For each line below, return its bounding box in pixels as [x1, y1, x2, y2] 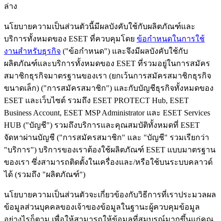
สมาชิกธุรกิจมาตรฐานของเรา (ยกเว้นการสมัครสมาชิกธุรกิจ [4, 71, 211, 80]
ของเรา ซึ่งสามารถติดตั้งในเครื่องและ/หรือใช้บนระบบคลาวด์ [4, 157, 213, 166]
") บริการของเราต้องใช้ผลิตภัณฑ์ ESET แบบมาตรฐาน [31, 145, 216, 154]
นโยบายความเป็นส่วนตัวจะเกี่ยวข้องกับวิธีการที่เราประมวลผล [4, 190, 216, 199]
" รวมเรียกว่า [164, 133, 209, 142]
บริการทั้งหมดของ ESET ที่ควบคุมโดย [4, 34, 137, 43]
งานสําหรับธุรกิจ [4, 46, 61, 55]
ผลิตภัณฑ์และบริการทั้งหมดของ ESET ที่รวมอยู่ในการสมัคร [4, 59, 210, 68]
